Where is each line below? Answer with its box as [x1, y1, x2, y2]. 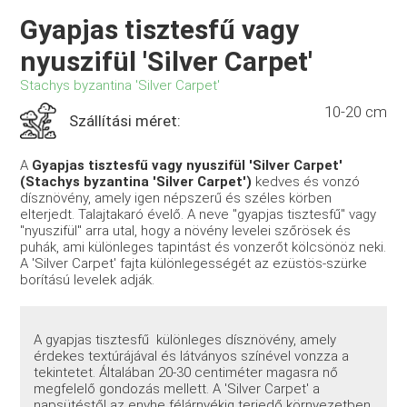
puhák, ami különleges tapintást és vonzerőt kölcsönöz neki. [20, 238, 387, 255]
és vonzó [303, 173, 361, 190]
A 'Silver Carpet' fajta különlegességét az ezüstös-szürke [20, 254, 368, 272]
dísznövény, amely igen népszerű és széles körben [20, 189, 333, 206]
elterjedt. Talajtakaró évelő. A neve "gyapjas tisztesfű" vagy [20, 205, 377, 223]
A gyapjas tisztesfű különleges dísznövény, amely [34, 332, 337, 349]
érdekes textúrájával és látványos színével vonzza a [34, 348, 350, 365]
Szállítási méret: [69, 111, 182, 130]
